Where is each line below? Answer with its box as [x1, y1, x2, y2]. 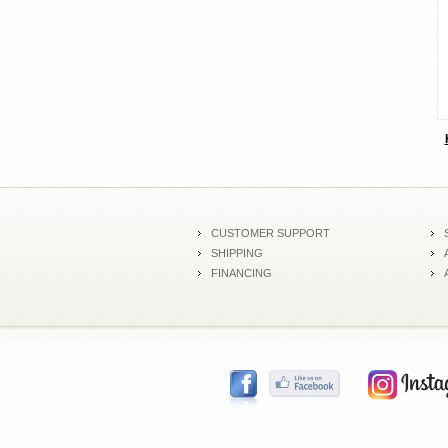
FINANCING [211, 267, 272, 279]
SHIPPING [211, 247, 263, 259]
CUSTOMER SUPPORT [211, 227, 330, 239]
